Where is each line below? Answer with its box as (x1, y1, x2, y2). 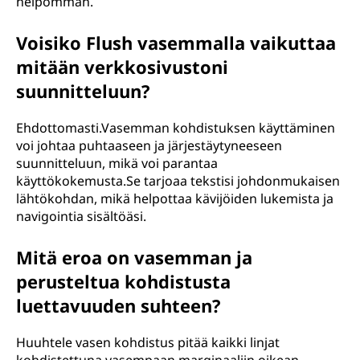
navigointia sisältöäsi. (16, 207, 146, 225)
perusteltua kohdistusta (16, 269, 231, 293)
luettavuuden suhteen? (16, 293, 221, 317)
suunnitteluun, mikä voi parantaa (16, 154, 218, 172)
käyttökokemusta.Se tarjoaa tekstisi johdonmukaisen (16, 172, 340, 190)
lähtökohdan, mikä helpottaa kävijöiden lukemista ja (16, 190, 333, 207)
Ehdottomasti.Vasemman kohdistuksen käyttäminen (16, 119, 335, 137)
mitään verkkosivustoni (16, 55, 228, 79)
